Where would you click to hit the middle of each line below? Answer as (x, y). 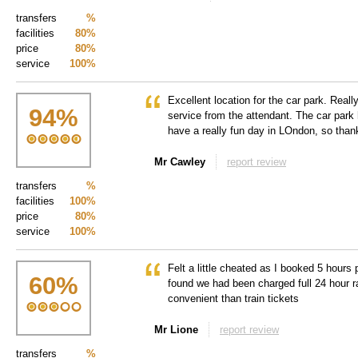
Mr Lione (176, 330)
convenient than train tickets (233, 298)
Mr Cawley (180, 162)
